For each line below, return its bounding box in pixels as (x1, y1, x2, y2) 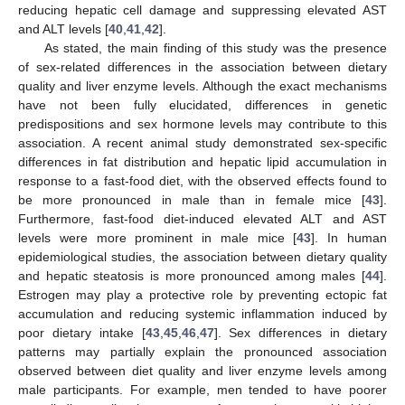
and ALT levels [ (18, 22, 108, 37)
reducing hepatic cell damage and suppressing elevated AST (18, 3, 387, 18)
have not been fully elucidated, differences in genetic (18, 98, 387, 113)
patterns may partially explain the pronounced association (18, 344, 387, 360)
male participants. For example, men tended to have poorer (18, 382, 387, 398)
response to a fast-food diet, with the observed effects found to (18, 174, 387, 189)
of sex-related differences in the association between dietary (18, 60, 387, 75)
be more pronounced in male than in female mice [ (18, 193, 365, 208)
